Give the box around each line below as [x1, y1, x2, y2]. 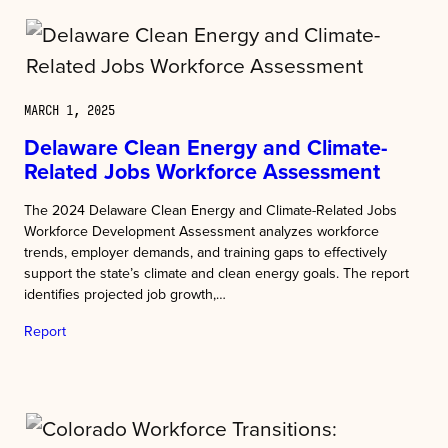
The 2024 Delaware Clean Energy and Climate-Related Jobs [24, 200, 397, 220]
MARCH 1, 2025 [24, 97, 115, 121]
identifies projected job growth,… [24, 284, 226, 304]
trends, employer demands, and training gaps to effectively [24, 242, 387, 262]
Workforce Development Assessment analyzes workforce [24, 221, 379, 241]
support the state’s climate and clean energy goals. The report [24, 263, 409, 283]
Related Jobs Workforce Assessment [24, 156, 380, 187]
